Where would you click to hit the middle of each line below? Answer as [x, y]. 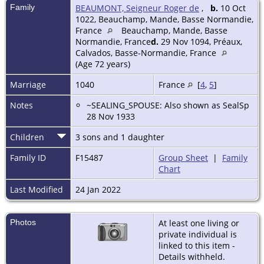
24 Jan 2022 [99, 190]
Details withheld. [192, 257]
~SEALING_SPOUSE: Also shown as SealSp [168, 105]
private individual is [198, 235]
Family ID [28, 158]
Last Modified [37, 190]
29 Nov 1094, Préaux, [200, 42]
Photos [23, 222]
